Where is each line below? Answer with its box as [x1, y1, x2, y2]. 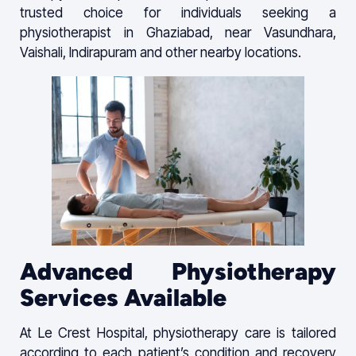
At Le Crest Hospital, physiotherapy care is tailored [20, 325, 336, 342]
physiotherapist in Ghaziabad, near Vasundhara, [20, 25, 336, 41]
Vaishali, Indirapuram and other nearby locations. [20, 44, 301, 61]
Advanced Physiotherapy [20, 257, 336, 287]
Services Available [20, 283, 226, 313]
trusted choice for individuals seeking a [20, 5, 336, 21]
